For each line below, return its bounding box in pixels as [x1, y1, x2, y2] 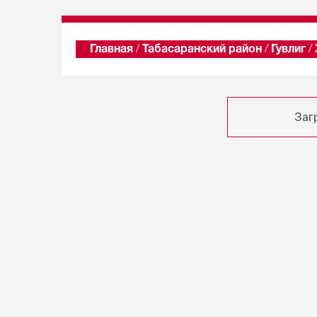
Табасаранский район [142, 45, 262, 54]
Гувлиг [271, 45, 306, 54]
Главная [90, 45, 133, 54]
